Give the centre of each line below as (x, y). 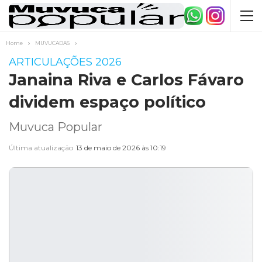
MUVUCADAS (52, 43)
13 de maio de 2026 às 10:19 (121, 148)
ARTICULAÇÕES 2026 (65, 62)
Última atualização (42, 148)
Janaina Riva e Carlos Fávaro (126, 80)
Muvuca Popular (56, 127)
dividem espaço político (107, 102)
